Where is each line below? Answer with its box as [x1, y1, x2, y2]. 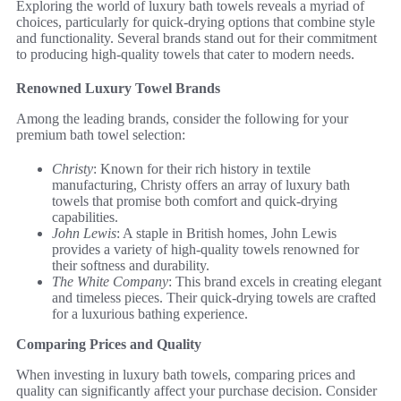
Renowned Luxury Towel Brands [16, 81, 220, 96]
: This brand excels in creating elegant [168, 274, 381, 289]
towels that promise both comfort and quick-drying [52, 193, 337, 209]
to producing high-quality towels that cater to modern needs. [16, 47, 354, 62]
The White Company [52, 274, 168, 289]
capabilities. [52, 209, 118, 225]
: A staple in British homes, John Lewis [116, 226, 337, 241]
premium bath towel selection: [16, 127, 185, 142]
